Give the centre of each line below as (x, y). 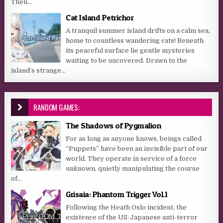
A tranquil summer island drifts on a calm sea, (138, 30)
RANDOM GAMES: (56, 107)
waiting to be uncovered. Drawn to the (127, 60)
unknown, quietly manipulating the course (133, 168)
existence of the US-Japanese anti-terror (132, 217)
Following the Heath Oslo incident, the (126, 207)
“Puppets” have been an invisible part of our (137, 148)
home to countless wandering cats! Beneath (135, 40)
